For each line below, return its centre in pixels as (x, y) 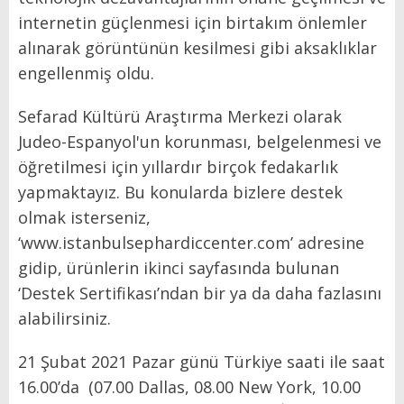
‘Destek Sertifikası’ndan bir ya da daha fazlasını (200, 293)
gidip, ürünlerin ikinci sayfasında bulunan (179, 267)
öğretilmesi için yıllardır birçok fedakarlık (178, 166)
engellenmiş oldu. (86, 73)
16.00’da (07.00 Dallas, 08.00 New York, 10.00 (189, 386)
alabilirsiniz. (64, 318)
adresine (331, 242)
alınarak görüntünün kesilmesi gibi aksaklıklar (197, 47)
